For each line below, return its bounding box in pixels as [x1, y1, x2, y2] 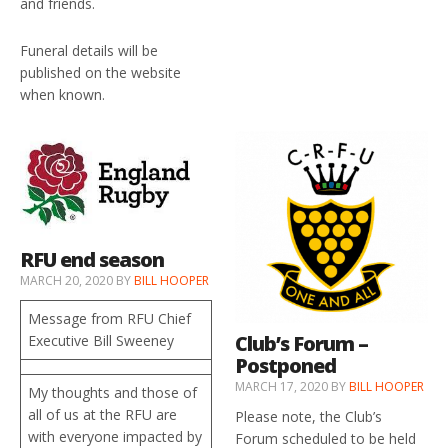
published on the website [20, 62, 181, 82]
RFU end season [20, 245, 164, 273]
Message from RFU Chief [28, 308, 191, 328]
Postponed [235, 352, 337, 380]
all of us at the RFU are [28, 404, 177, 424]
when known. [20, 84, 105, 104]
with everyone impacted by [28, 426, 202, 446]
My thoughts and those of [28, 382, 197, 402]
